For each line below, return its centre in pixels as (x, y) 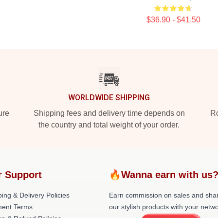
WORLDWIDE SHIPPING (109, 98)
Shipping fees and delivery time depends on (109, 113)
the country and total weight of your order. (109, 125)
